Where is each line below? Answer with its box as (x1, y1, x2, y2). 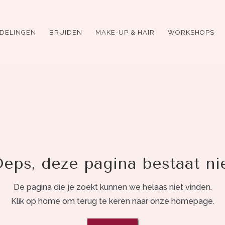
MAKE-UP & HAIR (95, 29, 155, 37)
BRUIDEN (49, 29, 82, 37)
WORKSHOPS (167, 29, 214, 37)
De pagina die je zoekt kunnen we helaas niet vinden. (13, 182, 212, 192)
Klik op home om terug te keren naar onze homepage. (11, 196, 214, 206)
